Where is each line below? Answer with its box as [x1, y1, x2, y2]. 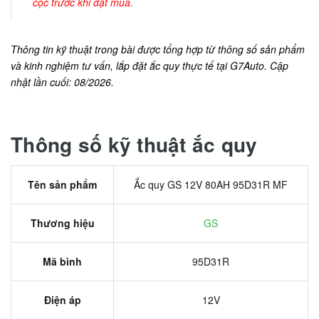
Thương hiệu [30, 216, 95, 230]
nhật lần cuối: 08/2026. [11, 75, 114, 89]
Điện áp [43, 293, 81, 307]
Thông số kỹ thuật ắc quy [11, 130, 258, 159]
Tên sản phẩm [28, 177, 97, 192]
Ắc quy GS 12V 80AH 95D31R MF [134, 177, 288, 192]
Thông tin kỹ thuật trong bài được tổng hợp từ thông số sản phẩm [11, 42, 305, 56]
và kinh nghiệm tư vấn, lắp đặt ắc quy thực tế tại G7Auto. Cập [11, 58, 288, 73]
